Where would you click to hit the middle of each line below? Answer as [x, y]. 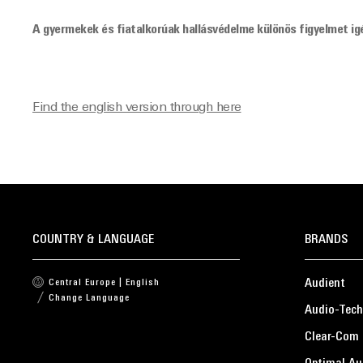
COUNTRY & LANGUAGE [93, 240]
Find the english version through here [137, 108]
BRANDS [326, 240]
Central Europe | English [104, 283]
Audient [325, 284]
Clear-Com [332, 337]
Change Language [89, 298]
